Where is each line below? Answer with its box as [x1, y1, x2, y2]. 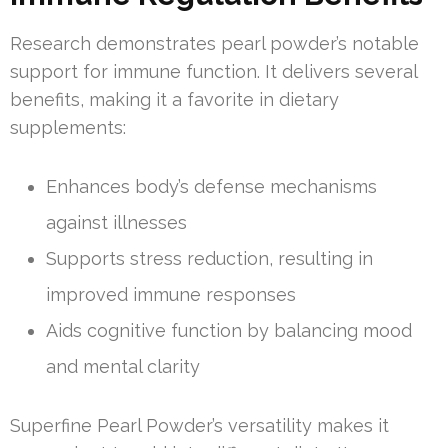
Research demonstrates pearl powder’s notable [10, 33, 419, 54]
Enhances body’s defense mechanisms [46, 176, 377, 197]
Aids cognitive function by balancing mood [46, 320, 412, 341]
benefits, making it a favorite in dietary [10, 89, 339, 110]
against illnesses [46, 212, 187, 233]
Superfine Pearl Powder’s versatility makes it [10, 415, 389, 436]
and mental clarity [46, 356, 200, 377]
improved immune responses [46, 284, 296, 305]
